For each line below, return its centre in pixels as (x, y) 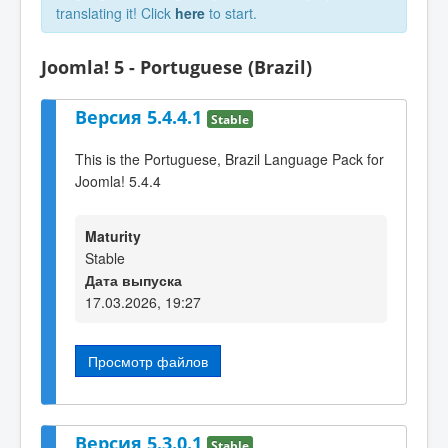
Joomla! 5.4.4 (118, 181)
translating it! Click (115, 13)
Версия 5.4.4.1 (141, 116)
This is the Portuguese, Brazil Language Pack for (229, 159)
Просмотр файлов (148, 360)
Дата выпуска (133, 279)
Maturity (113, 235)
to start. (231, 13)
